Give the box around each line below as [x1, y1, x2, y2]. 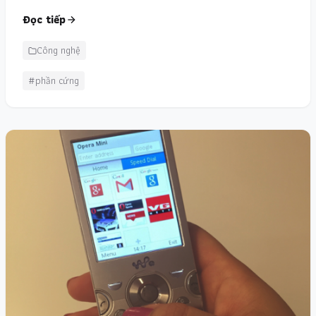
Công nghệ [37, 42, 80, 58]
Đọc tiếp [23, 11, 66, 28]
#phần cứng [28, 73, 79, 88]
